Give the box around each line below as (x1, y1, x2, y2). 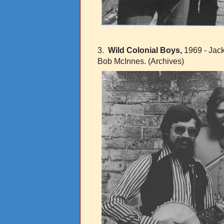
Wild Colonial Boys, (108, 45, 182, 54)
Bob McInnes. (97, 56, 148, 65)
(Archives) (148, 56, 188, 65)
